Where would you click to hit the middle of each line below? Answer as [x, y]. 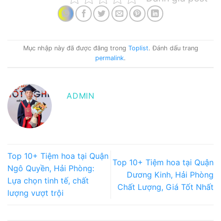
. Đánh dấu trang [173, 48]
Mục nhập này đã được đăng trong [75, 48]
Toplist [138, 48]
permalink [110, 58]
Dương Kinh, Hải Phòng [170, 174]
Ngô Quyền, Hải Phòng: [51, 168]
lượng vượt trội [36, 193]
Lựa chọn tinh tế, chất [48, 181]
